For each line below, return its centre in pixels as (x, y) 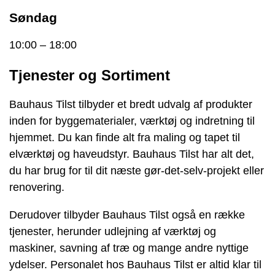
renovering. (37, 187)
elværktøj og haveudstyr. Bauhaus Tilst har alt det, (132, 154)
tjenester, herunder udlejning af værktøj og (113, 231)
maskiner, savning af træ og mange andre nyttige (129, 248)
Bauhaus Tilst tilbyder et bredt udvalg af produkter (131, 104)
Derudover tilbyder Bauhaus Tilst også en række (127, 215)
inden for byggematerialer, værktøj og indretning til (132, 121)
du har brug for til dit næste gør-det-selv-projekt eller (137, 170)
